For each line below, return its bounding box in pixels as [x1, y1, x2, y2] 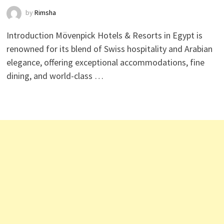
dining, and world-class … [6, 70, 103, 81]
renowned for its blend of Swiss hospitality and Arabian [6, 43, 212, 54]
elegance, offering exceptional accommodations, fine [6, 56, 204, 68]
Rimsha [34, 8, 56, 17]
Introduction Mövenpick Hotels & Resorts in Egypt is [6, 29, 202, 41]
